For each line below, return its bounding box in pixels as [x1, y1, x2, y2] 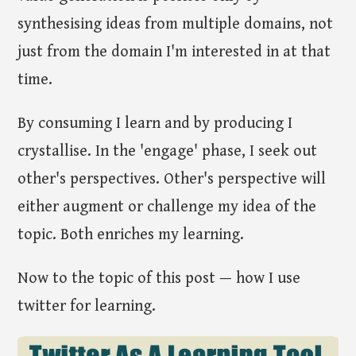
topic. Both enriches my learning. [17, 225, 245, 244]
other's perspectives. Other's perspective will [17, 169, 327, 188]
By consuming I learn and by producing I [17, 114, 293, 133]
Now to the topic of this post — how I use [17, 269, 301, 288]
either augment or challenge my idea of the [17, 197, 317, 216]
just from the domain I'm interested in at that [17, 42, 331, 61]
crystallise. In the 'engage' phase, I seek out [17, 141, 318, 161]
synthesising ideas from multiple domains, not [17, 14, 334, 33]
